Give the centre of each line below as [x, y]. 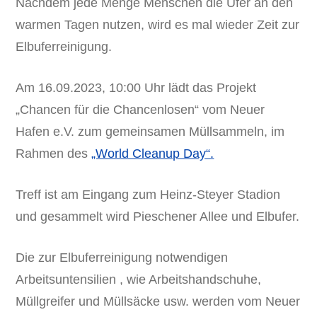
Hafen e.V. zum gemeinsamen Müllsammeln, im [150, 131]
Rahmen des [54, 153]
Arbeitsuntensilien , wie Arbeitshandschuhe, [139, 279]
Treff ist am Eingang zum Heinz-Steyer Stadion [148, 194]
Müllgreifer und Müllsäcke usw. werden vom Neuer [158, 301]
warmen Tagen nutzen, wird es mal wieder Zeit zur [158, 24]
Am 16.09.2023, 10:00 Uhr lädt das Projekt [136, 87]
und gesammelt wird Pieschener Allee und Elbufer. [158, 216]
